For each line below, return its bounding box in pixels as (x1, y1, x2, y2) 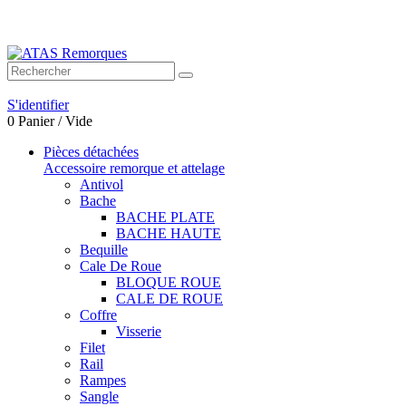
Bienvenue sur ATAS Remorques (7, 16, 184, 30)
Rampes (80, 372, 126, 388)
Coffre (80, 307, 117, 323)
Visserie (116, 324, 161, 339)
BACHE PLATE (116, 209, 215, 225)
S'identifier (7, 97, 69, 112)
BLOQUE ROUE (116, 275, 221, 290)
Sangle (80, 389, 119, 404)
